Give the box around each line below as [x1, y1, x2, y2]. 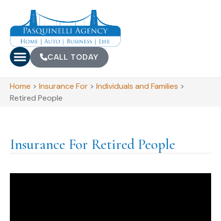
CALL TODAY [47, 52, 99, 62]
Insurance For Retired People [10, 135, 175, 153]
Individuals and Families [96, 80, 178, 91]
